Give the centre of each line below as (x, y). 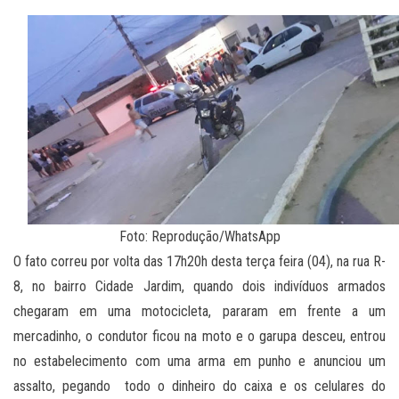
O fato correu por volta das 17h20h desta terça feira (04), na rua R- (199, 262)
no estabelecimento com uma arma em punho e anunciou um (199, 362)
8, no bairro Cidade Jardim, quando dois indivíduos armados (199, 287)
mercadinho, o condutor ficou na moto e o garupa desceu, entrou (199, 337)
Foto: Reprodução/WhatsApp (199, 237)
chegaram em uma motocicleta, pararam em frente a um (199, 312)
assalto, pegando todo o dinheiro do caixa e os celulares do (199, 387)
